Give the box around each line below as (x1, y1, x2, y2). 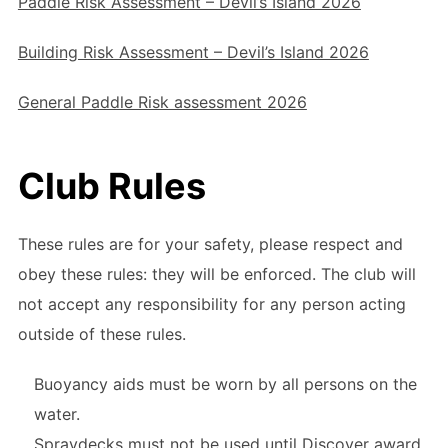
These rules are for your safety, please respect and (17, 234, 403, 255)
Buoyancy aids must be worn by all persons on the (33, 374, 417, 395)
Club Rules (17, 164, 206, 209)
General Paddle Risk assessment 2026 (17, 91, 307, 112)
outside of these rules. (17, 324, 186, 345)
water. (33, 404, 80, 425)
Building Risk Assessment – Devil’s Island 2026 (17, 41, 369, 62)
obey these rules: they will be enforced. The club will (17, 264, 416, 285)
